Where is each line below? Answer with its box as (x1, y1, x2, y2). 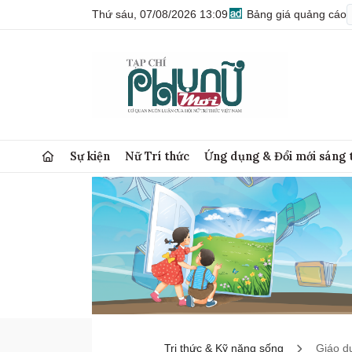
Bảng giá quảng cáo (244, 8, 346, 20)
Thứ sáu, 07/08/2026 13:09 (92, 8, 228, 20)
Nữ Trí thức (125, 148, 190, 163)
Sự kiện (70, 148, 111, 163)
